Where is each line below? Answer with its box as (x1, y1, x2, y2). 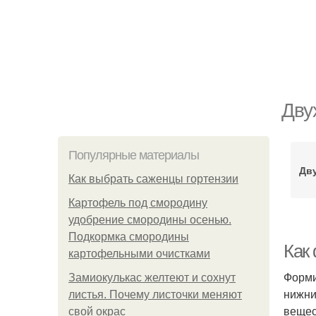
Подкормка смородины (68, 231, 189, 243)
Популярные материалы (68, 148, 199, 162)
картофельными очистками (68, 248, 210, 260)
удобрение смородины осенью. (68, 214, 231, 226)
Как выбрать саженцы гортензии (68, 173, 238, 185)
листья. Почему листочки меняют (68, 288, 242, 300)
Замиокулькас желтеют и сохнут (68, 272, 236, 284)
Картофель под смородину (68, 197, 207, 209)
